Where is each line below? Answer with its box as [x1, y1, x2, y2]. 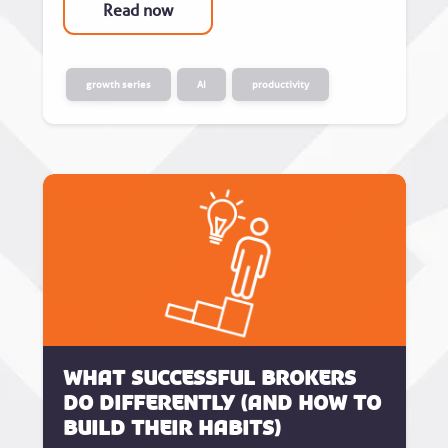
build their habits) [62, 414, 281, 441]
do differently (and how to [62, 389, 381, 416]
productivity [251, 77, 309, 91]
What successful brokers [62, 364, 356, 391]
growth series [85, 77, 151, 91]
